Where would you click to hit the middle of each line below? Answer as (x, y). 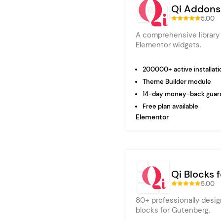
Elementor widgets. (168, 45)
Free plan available (170, 106)
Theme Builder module (177, 82)
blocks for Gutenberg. (173, 210)
